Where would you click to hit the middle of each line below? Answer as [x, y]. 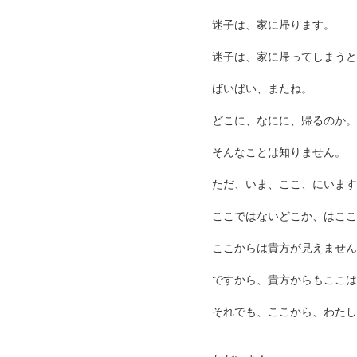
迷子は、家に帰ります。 [273, 24]
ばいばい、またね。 [262, 88]
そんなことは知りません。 [279, 152]
